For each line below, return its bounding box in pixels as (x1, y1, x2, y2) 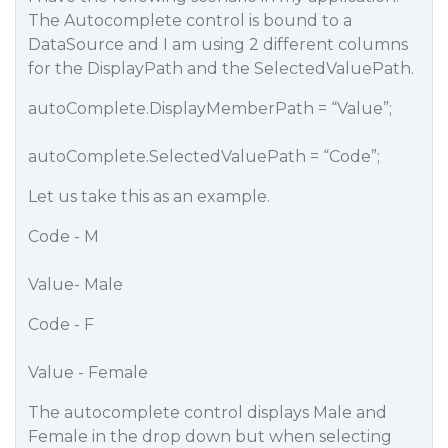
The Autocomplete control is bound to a (28, 11, 352, 30)
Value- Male (28, 275, 123, 294)
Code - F (28, 315, 94, 334)
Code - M (28, 227, 99, 246)
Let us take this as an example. (28, 187, 270, 206)
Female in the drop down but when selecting (28, 427, 392, 446)
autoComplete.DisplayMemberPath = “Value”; (28, 99, 392, 118)
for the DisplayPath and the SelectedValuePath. (28, 59, 414, 78)
